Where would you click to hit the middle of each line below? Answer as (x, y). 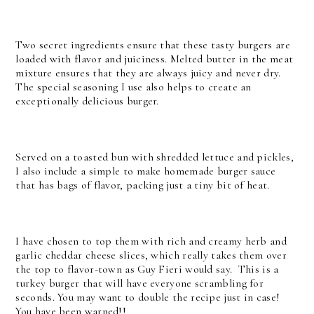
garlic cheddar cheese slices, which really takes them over (151, 255)
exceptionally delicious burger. (89, 101)
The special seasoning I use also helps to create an (134, 87)
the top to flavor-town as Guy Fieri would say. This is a (147, 269)
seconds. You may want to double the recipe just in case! (148, 297)
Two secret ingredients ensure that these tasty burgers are (153, 45)
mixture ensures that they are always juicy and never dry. (150, 73)
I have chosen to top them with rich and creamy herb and (151, 241)
